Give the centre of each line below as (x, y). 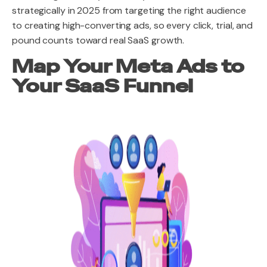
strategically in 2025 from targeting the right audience (129, 10)
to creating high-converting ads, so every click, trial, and (133, 25)
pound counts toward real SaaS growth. (98, 40)
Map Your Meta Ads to (128, 67)
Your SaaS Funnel (103, 86)
